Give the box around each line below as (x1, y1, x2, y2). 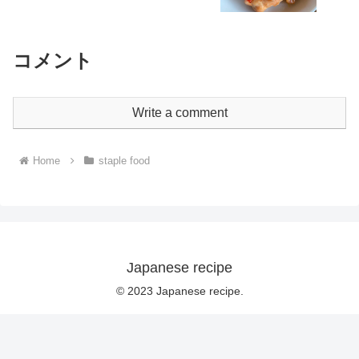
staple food (98, 155, 150, 167)
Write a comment (131, 105, 228, 119)
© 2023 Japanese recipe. (115, 284, 244, 298)
